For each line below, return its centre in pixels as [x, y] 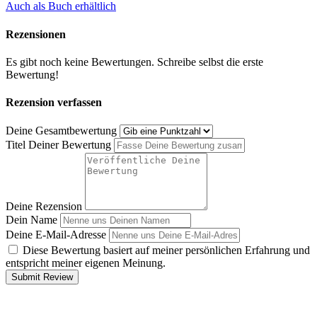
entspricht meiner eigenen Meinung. [86, 263]
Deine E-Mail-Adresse [56, 234]
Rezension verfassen [54, 103]
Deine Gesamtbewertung [61, 130]
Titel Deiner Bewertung [58, 144]
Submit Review [42, 277]
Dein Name [31, 219]
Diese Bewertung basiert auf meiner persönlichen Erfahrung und [166, 250]
